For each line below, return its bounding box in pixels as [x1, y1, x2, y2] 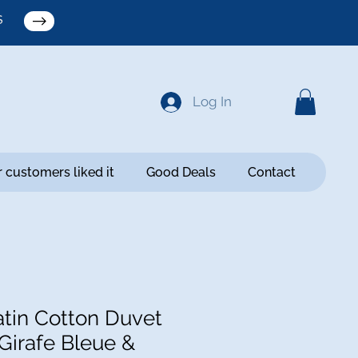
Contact [247, 165, 296, 181]
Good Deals [145, 165, 216, 181]
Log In [192, 93, 232, 109]
